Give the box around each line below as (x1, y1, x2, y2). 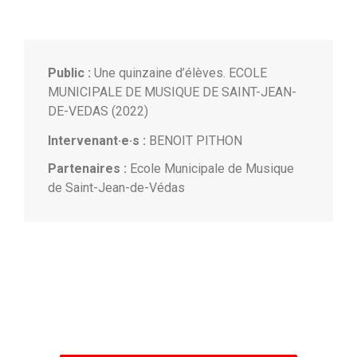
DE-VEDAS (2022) (48, 103, 148, 119)
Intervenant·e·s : (48, 132, 146, 148)
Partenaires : (48, 160, 127, 176)
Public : (48, 65, 91, 80)
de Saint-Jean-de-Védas (48, 179, 185, 195)
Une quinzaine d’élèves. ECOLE (91, 65, 267, 80)
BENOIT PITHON (146, 132, 242, 148)
